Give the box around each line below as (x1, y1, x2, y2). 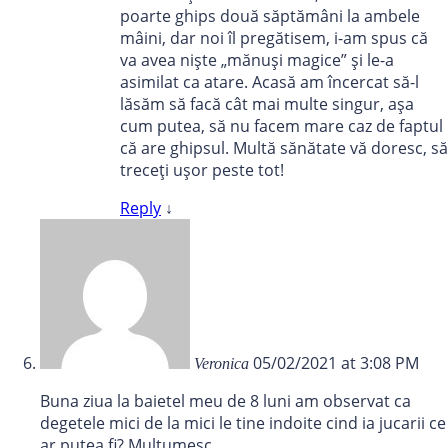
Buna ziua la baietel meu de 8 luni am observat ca (40, 390, 411, 413)
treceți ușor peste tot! (120, 159, 284, 182)
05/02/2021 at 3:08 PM (253, 352, 419, 375)
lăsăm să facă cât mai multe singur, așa (120, 93, 414, 116)
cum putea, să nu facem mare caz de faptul (120, 115, 443, 138)
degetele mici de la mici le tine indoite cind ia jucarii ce (40, 412, 446, 435)
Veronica (194, 355, 253, 373)
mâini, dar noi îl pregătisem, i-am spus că (120, 27, 428, 50)
